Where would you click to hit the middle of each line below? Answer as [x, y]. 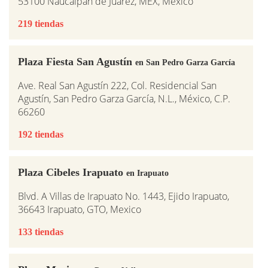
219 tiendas [41, 24]
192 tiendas [41, 134]
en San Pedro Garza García [185, 62]
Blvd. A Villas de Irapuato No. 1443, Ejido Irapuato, [124, 196]
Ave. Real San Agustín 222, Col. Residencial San [117, 86]
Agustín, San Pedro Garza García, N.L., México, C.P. [124, 99]
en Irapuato [147, 173]
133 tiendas [41, 232]
